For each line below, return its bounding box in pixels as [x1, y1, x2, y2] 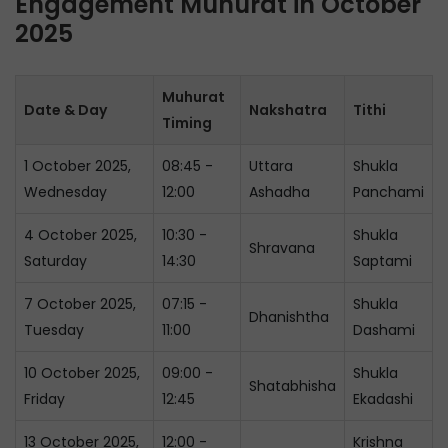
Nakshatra [249, 100, 327, 120]
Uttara [249, 156, 293, 176]
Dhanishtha [249, 307, 329, 327]
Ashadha [249, 182, 310, 202]
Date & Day [24, 100, 107, 120]
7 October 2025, [24, 294, 136, 314]
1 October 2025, [24, 156, 131, 176]
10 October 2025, [24, 363, 140, 383]
